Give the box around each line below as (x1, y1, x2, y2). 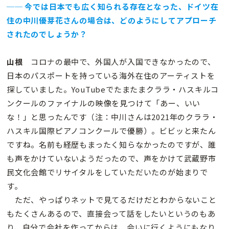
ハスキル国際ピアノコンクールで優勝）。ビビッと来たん (7, 125, 216, 136)
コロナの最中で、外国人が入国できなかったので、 (22, 56, 216, 67)
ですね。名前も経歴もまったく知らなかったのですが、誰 (7, 139, 216, 150)
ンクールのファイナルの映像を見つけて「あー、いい (7, 98, 201, 109)
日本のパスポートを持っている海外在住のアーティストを (7, 70, 215, 81)
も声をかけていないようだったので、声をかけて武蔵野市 (7, 153, 216, 164)
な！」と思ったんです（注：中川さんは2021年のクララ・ (7, 111, 218, 123)
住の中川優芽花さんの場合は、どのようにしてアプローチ (7, 15, 217, 26)
